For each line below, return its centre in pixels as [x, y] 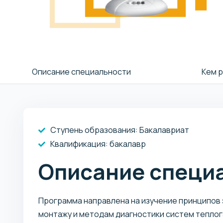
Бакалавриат [164, 130]
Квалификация [78, 144]
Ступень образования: [94, 130]
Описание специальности [81, 71]
